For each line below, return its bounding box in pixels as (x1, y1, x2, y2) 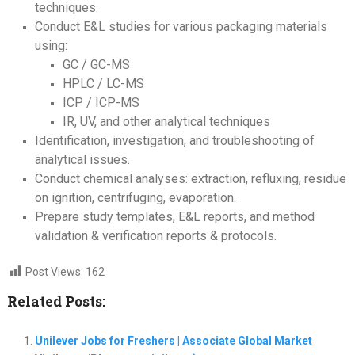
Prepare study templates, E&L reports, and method (34, 208, 315, 224)
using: (34, 37, 67, 53)
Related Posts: (6, 292, 105, 311)
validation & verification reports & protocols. (34, 227, 277, 243)
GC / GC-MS (62, 56, 130, 72)
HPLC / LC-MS (62, 75, 144, 91)
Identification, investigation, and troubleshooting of (34, 132, 315, 148)
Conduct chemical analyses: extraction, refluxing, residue (34, 170, 346, 186)
